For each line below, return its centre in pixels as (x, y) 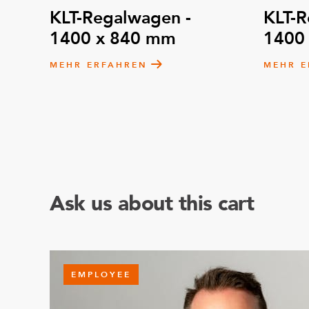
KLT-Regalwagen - (120, 18)
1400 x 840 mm (113, 39)
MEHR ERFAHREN (99, 65)
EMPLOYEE (101, 275)
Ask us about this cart (152, 204)
